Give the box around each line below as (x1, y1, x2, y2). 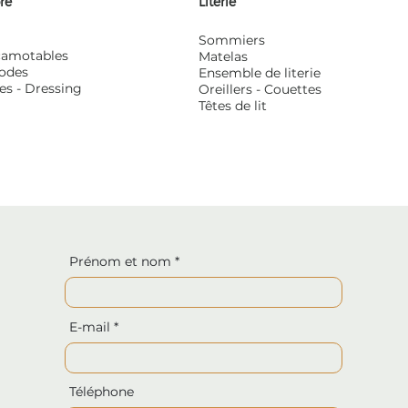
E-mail (69, 319, 111, 335)
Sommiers (198, 32, 265, 48)
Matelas (198, 48, 248, 65)
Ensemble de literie (198, 65, 321, 81)
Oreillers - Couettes (198, 81, 321, 97)
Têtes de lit (198, 97, 267, 114)
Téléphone (69, 383, 135, 400)
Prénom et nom (69, 253, 172, 270)
